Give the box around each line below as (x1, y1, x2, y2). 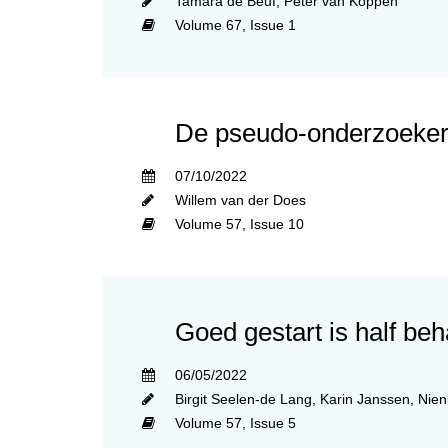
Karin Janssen (320, 390, 410, 407)
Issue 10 (250, 215, 304, 232)
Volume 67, (175, 16, 250, 33)
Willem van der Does (175, 191, 306, 208)
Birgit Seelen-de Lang (175, 390, 312, 407)
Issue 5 (250, 414, 296, 431)
